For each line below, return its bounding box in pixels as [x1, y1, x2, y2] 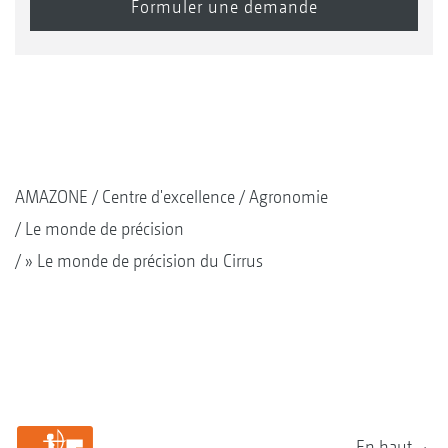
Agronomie [249, 185, 328, 207]
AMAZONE [15, 185, 88, 207]
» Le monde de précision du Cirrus [25, 249, 263, 271]
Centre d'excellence [102, 185, 235, 207]
